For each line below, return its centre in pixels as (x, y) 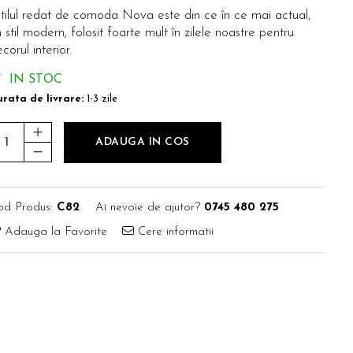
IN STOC (34, 80)
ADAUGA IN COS (143, 142)
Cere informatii (174, 232)
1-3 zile (100, 99)
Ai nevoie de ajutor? (148, 208)
